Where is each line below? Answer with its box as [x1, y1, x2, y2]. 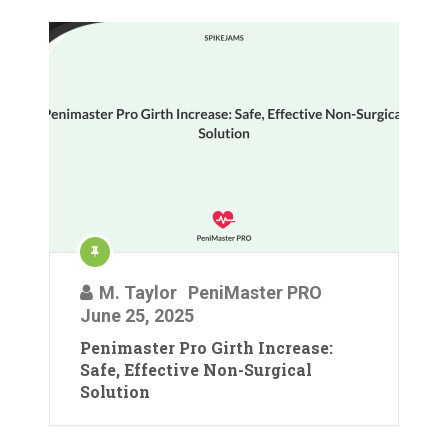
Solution [80, 380, 150, 402]
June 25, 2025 [80, 304, 194, 326]
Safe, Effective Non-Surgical [80, 358, 312, 380]
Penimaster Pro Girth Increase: [80, 336, 333, 358]
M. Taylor [99, 281, 177, 303]
